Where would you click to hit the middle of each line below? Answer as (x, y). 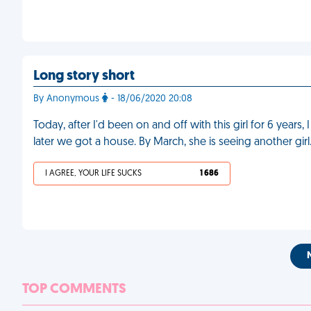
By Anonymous (68, 99)
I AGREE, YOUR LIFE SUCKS (93, 174)
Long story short (84, 76)
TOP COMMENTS (74, 289)
